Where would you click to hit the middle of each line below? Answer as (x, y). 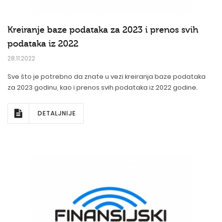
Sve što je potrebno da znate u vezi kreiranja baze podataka (107, 76)
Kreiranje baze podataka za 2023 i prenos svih (103, 29)
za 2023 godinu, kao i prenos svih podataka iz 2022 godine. (103, 87)
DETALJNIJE (57, 113)
